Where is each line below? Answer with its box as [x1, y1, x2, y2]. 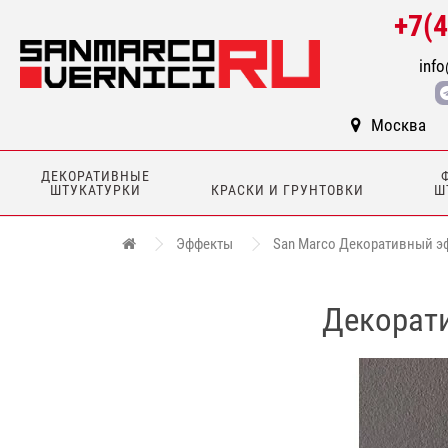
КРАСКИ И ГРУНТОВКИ [211, 182, 365, 198]
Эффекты [176, 235, 233, 253]
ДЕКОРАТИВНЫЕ [41, 168, 151, 184]
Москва [371, 115, 426, 135]
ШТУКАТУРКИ [50, 182, 142, 198]
